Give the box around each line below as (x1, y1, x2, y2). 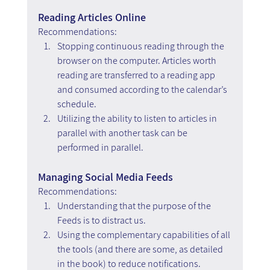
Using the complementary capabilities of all (57, 228, 232, 241)
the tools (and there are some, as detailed (57, 242, 225, 256)
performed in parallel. (57, 140, 143, 154)
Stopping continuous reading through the (57, 39, 226, 52)
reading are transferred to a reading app (57, 68, 217, 81)
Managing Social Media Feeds (37, 169, 173, 184)
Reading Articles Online (37, 10, 146, 24)
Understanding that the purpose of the (57, 199, 213, 212)
